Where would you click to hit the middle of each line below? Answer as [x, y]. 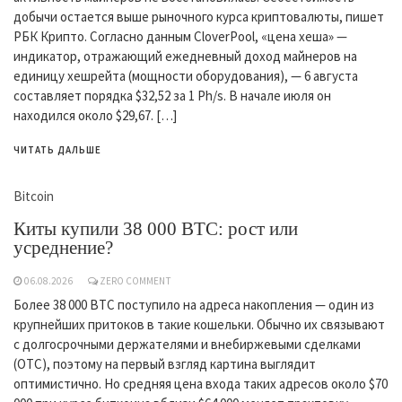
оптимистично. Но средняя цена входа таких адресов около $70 [201, 384]
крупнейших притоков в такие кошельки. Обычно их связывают [199, 324]
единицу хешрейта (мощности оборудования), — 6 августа [186, 76]
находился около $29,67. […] [95, 115]
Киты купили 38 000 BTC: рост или [156, 229]
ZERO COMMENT [135, 281]
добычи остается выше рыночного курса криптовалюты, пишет [199, 17]
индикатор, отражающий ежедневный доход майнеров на [185, 56]
